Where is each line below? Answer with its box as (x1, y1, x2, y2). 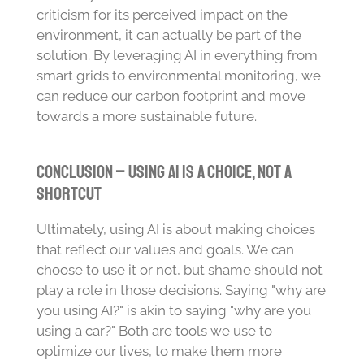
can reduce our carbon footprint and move (36, 87, 305, 104)
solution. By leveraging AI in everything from (36, 46, 318, 63)
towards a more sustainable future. (36, 107, 257, 124)
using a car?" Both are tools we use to (36, 322, 272, 339)
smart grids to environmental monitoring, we (36, 67, 321, 84)
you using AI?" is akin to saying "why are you (36, 301, 311, 318)
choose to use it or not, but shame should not (36, 261, 323, 278)
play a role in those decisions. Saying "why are (36, 281, 326, 298)
